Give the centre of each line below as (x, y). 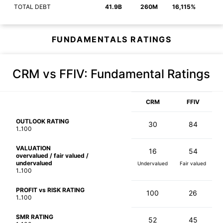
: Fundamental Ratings (147, 74)
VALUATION (33, 148)
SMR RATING (35, 217)
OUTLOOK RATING (43, 121)
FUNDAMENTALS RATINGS (111, 40)
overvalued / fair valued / (52, 156)
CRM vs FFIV (48, 74)
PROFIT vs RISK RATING (50, 190)
